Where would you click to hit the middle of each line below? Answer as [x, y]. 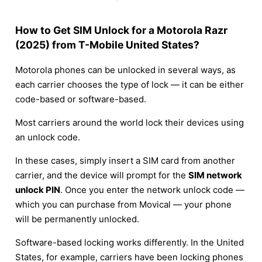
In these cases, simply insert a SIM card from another [125, 160]
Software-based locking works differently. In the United [130, 242]
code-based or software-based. [81, 99]
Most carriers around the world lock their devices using [130, 122]
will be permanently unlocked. [77, 219]
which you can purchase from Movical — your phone [123, 204]
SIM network [215, 175]
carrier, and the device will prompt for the [102, 175]
